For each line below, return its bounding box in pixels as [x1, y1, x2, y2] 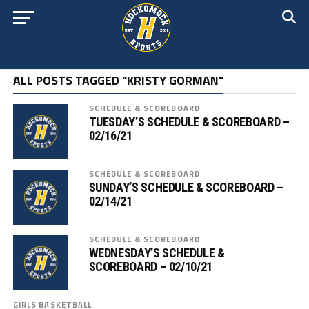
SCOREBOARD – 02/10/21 [88, 259, 212, 274]
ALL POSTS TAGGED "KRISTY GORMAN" [12, 71, 223, 90]
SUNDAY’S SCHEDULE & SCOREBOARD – [88, 180, 283, 195]
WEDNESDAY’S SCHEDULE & [88, 246, 225, 260]
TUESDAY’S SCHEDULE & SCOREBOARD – [88, 114, 290, 129]
